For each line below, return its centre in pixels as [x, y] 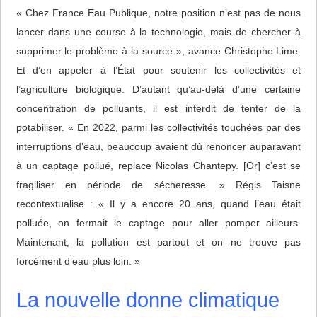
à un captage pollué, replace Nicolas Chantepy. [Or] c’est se [158, 165]
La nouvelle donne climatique [148, 300]
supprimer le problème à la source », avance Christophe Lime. [158, 51]
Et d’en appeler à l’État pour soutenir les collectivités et [158, 70]
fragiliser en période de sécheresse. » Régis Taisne [158, 184]
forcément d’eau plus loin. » [78, 261]
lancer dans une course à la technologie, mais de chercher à [158, 31]
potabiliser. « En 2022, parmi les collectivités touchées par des [158, 127]
